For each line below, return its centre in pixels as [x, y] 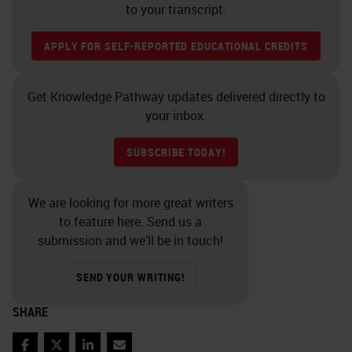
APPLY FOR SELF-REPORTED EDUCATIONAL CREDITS [176, 46]
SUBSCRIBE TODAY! [176, 152]
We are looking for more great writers [130, 203]
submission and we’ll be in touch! [130, 241]
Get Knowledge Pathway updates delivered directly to [176, 97]
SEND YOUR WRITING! [130, 277]
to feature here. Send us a [130, 222]
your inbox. [176, 116]
